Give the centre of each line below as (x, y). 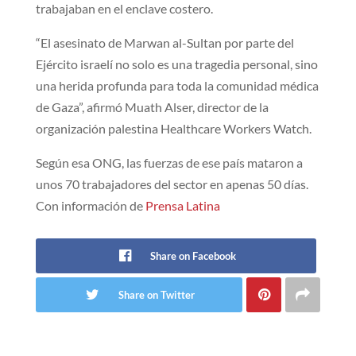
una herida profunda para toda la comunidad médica (177, 86)
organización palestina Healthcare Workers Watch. (173, 129)
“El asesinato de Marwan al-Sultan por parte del (164, 43)
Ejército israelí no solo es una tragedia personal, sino (176, 64)
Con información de (90, 206)
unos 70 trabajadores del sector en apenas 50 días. (172, 184)
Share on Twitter (156, 295)
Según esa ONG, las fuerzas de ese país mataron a (169, 163)
